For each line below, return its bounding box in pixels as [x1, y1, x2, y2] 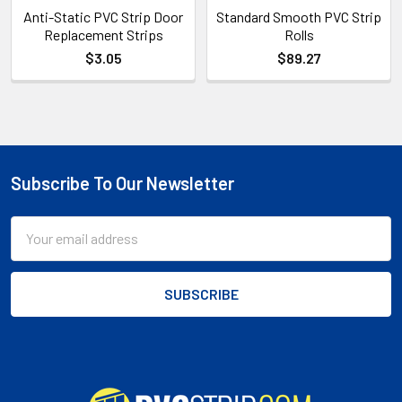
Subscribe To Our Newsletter [11, 171, 234, 194]
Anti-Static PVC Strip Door [23, 7, 183, 25]
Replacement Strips [43, 25, 163, 43]
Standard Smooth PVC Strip [216, 7, 381, 25]
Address [11, 239, 60, 257]
